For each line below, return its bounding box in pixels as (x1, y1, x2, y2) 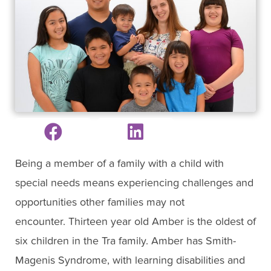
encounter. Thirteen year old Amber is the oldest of (15, 215, 256, 229)
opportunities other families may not (15, 196, 184, 209)
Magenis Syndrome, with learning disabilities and (15, 254, 245, 267)
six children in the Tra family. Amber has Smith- (15, 235, 236, 248)
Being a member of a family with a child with (15, 157, 224, 171)
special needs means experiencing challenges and (15, 177, 253, 190)
